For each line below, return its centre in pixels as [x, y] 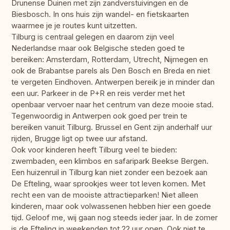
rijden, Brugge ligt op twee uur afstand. [79, 139]
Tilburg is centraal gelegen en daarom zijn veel [93, 37]
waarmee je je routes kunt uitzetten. [74, 26]
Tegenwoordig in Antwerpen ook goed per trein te [99, 116]
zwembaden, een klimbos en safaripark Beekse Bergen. [110, 161]
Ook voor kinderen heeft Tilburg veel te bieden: [94, 150]
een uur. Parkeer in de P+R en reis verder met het [98, 93]
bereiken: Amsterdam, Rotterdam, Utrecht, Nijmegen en [110, 60]
